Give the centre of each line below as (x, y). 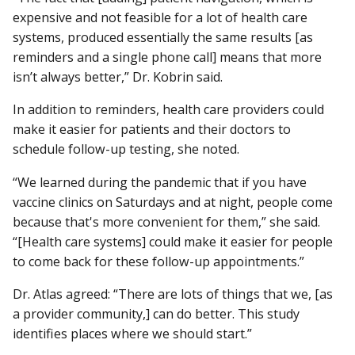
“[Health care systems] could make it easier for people (173, 241)
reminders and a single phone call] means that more (167, 57)
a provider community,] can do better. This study (156, 313)
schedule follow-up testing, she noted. (128, 149)
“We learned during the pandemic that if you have (160, 182)
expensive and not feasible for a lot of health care (160, 18)
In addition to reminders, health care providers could (168, 110)
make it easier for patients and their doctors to (152, 130)
